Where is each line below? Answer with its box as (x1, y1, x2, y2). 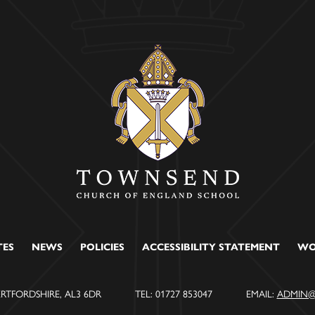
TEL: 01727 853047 (131, 286, 215, 301)
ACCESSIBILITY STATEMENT (142, 241, 280, 254)
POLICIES (80, 241, 124, 254)
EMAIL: (243, 286, 277, 301)
